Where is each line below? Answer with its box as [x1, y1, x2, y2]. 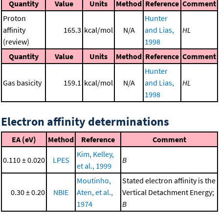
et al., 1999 [77, 161, 111, 171]
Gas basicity [3, 78, 42, 88]
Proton [3, 13, 26, 23]
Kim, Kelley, [77, 149, 114, 159]
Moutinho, [77, 175, 111, 186]
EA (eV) [12, 134, 36, 145]
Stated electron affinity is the [122, 175, 216, 186]
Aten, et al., [77, 187, 113, 197]
